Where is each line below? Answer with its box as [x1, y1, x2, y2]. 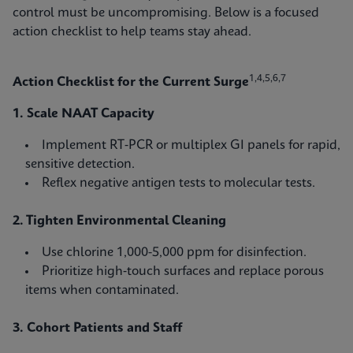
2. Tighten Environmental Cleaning [13, 214, 226, 228]
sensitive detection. [25, 158, 135, 171]
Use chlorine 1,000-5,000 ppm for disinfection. [42, 246, 307, 259]
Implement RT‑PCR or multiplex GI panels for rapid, [42, 139, 340, 152]
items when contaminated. [25, 284, 179, 297]
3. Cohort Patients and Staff [13, 321, 182, 335]
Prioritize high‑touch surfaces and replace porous [42, 265, 324, 278]
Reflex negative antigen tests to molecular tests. [42, 176, 315, 190]
